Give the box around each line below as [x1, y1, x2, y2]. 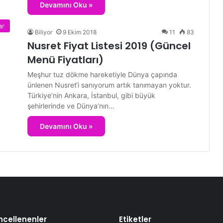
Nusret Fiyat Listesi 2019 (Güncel [27, 39, 191, 53]
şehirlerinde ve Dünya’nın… [27, 102, 114, 111]
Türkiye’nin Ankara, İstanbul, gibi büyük [27, 91, 155, 100]
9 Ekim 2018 [63, 28, 97, 36]
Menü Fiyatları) [27, 53, 104, 67]
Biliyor [35, 28, 52, 36]
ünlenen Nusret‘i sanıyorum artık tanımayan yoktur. [27, 81, 191, 90]
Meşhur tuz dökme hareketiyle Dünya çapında [27, 70, 177, 79]
